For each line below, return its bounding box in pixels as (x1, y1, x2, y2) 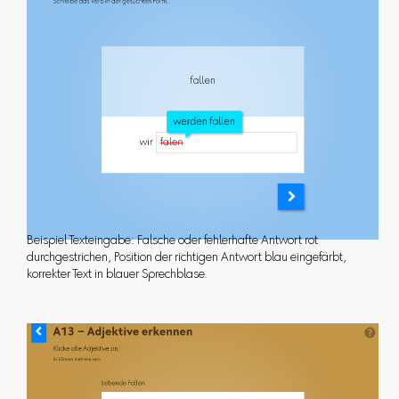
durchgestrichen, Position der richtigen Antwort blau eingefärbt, (26, 252, 346, 265)
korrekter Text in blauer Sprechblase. (26, 269, 213, 282)
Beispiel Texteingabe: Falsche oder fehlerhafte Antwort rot (26, 235, 318, 248)
